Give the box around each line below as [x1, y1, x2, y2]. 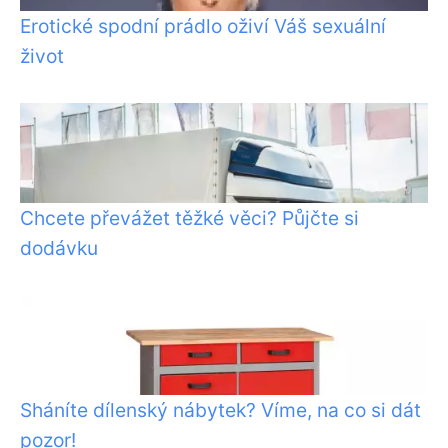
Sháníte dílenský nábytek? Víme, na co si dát [20, 398, 421, 423]
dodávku [20, 236, 98, 261]
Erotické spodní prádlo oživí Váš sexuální [20, 14, 386, 39]
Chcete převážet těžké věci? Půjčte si [20, 206, 359, 231]
